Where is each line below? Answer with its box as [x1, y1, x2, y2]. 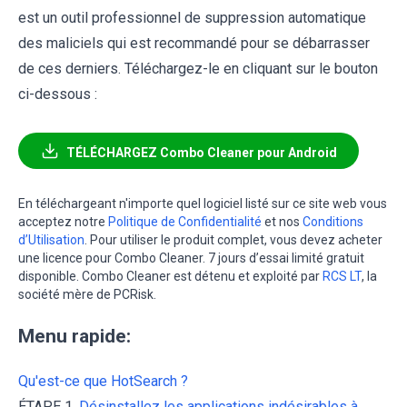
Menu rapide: [18, 324, 131, 347]
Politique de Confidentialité [108, 213, 262, 229]
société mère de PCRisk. [18, 286, 156, 302]
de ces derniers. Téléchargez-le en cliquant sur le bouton [18, 59, 378, 77]
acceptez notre [18, 213, 108, 229]
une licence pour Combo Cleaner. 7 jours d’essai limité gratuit [18, 250, 364, 265]
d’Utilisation [18, 232, 84, 247]
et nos [262, 213, 303, 229]
